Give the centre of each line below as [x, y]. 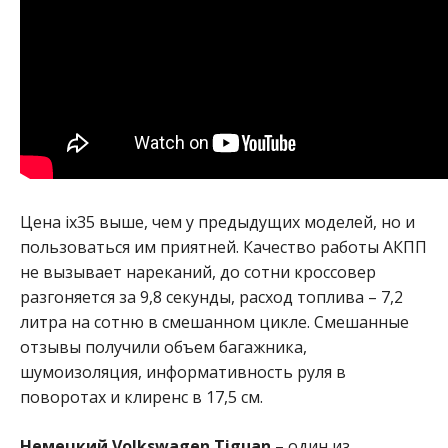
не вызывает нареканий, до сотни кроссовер [198, 271]
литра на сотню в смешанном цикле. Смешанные [214, 321]
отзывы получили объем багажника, [163, 346]
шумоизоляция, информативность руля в [183, 371]
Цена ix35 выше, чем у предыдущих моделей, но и [217, 221]
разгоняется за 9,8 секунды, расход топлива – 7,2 [211, 296]
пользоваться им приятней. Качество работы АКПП [223, 246]
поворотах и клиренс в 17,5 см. [141, 396]
